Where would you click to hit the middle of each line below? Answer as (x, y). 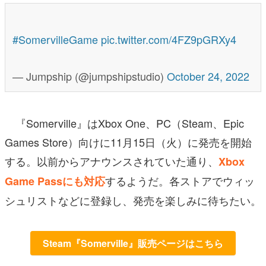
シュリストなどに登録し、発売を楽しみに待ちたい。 (133, 200)
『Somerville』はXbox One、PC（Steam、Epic (124, 123)
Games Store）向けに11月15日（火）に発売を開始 (128, 142)
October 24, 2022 (208, 76)
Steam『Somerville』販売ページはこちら (133, 243)
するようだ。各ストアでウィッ (180, 181)
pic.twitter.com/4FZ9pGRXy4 (169, 39)
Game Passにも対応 (55, 181)
